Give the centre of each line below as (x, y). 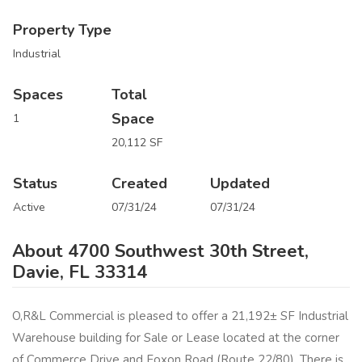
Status (35, 183)
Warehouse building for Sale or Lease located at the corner (176, 338)
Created (139, 183)
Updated (240, 183)
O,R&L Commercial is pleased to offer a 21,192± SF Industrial (180, 316)
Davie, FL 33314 (80, 272)
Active (29, 207)
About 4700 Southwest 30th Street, (160, 251)
